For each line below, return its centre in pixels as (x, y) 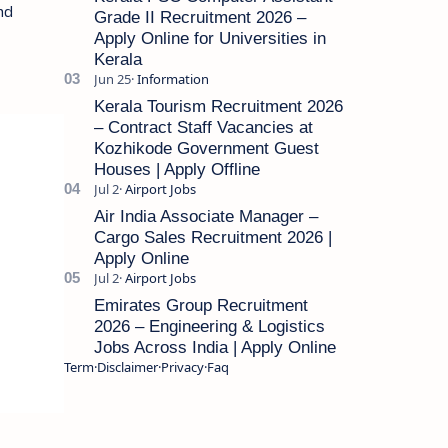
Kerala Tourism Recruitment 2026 (218, 106)
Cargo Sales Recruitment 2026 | (212, 237)
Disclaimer (127, 366)
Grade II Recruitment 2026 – (199, 17)
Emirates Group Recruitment (200, 305)
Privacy (182, 366)
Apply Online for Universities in (209, 38)
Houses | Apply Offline (176, 169)
